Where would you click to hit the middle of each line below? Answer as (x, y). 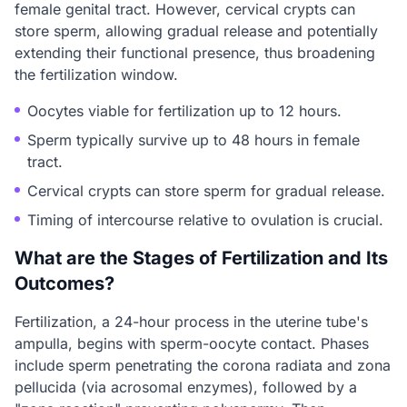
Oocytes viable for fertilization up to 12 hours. (184, 111)
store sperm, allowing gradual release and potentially (196, 31)
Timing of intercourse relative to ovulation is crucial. (205, 220)
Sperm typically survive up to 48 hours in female (194, 140)
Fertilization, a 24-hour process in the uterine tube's (191, 322)
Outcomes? (65, 283)
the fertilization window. (96, 74)
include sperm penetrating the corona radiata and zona (203, 365)
